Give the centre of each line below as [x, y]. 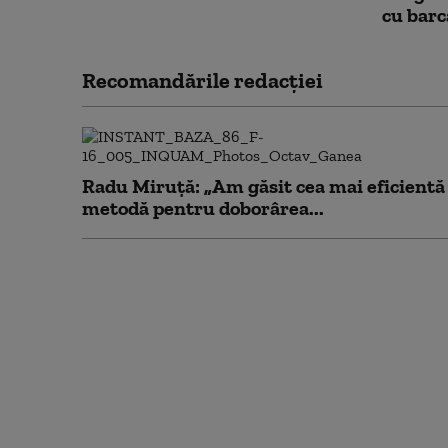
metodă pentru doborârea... [203, 208]
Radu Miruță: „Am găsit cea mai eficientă [263, 186]
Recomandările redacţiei [202, 80]
